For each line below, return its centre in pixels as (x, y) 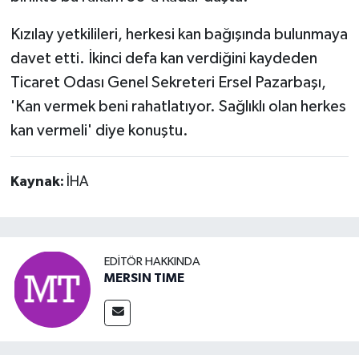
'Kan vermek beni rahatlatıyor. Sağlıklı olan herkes (178, 107)
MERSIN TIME (144, 278)
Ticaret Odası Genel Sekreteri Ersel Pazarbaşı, (168, 83)
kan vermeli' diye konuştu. (99, 131)
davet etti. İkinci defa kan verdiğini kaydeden (163, 59)
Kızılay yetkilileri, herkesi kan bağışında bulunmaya (179, 35)
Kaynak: (38, 182)
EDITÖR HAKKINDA (152, 261)
